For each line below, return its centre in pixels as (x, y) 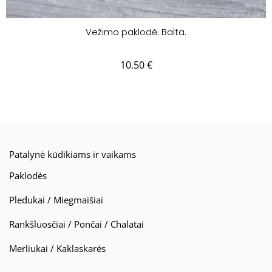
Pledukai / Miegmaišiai (56, 200)
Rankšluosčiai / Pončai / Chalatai (76, 224)
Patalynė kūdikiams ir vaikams (73, 155)
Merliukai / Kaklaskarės (57, 249)
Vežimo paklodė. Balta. (136, 32)
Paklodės (28, 176)
